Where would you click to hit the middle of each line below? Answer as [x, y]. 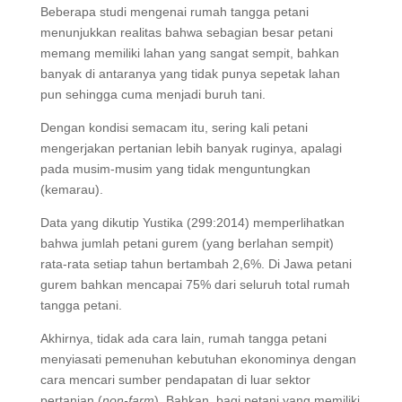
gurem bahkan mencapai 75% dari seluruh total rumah [195, 284]
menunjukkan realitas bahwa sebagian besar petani [186, 32]
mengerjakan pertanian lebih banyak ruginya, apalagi [191, 148]
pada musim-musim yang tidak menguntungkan [175, 168]
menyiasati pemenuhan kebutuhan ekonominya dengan [198, 358]
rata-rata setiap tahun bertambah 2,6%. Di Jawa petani [196, 263]
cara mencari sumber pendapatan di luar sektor [175, 379]
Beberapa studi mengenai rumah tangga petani [174, 11]
